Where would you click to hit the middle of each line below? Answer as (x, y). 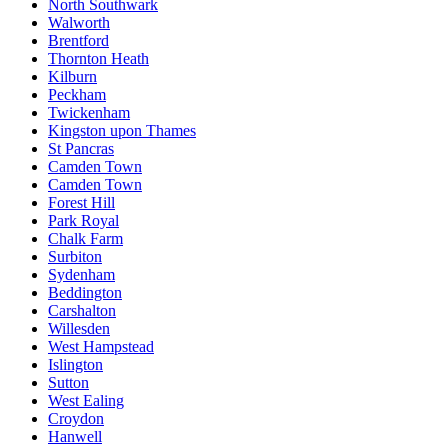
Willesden (79, 328)
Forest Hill (81, 202)
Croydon (76, 418)
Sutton (68, 382)
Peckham (77, 94)
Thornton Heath (98, 58)
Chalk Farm (85, 238)
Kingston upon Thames (122, 130)
